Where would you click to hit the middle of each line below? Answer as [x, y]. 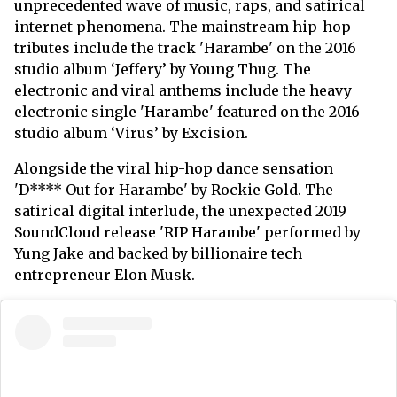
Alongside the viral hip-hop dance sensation [174, 169]
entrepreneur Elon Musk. [105, 275]
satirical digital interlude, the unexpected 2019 [180, 211]
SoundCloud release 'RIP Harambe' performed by [187, 233]
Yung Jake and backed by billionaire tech [158, 254]
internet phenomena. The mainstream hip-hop [183, 27]
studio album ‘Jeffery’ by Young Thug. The [163, 70]
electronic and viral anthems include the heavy [183, 91]
